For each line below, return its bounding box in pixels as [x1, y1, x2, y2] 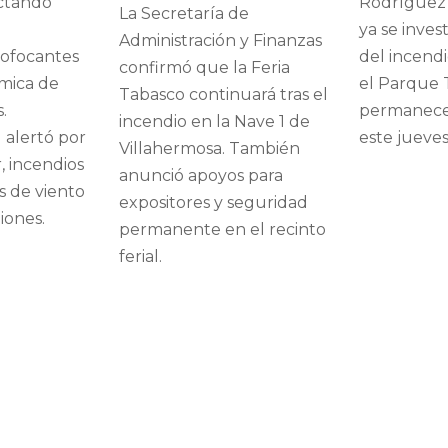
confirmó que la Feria [119, 58, 290, 78]
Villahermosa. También [119, 139, 300, 159]
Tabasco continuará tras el [119, 85, 328, 105]
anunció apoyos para [119, 166, 283, 186]
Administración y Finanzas [119, 31, 322, 51]
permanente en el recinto [119, 220, 326, 240]
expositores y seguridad [119, 193, 308, 213]
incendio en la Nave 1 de [119, 112, 310, 132]
